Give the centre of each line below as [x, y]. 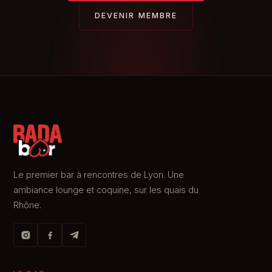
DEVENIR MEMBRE [136, 16]
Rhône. [27, 206]
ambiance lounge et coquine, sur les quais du [106, 190]
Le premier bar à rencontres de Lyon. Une [99, 175]
